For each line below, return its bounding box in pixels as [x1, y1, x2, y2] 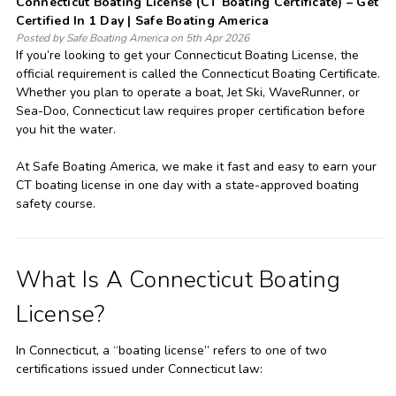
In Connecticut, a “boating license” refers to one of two [15, 341, 327, 359]
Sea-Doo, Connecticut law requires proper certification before [15, 102, 365, 119]
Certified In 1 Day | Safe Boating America [15, 11, 269, 29]
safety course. [15, 194, 95, 212]
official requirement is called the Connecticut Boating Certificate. [15, 65, 380, 82]
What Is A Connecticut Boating [15, 263, 340, 295]
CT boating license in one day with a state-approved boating [15, 176, 359, 194]
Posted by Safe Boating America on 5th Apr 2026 [15, 30, 249, 45]
